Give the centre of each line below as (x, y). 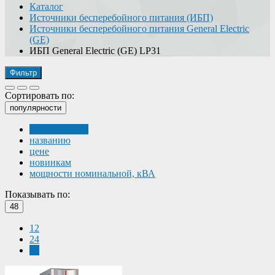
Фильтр (23, 72)
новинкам (50, 162)
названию (50, 140)
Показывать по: (37, 194)
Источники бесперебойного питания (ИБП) (121, 17)
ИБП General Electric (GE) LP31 (95, 50)
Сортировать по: (40, 95)
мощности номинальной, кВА (92, 173)
